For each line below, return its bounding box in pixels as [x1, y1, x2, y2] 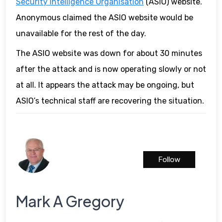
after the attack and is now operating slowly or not [16, 64, 206, 74]
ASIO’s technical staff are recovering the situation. [16, 96, 204, 106]
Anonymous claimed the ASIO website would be [16, 13, 193, 23]
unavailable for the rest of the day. [16, 29, 146, 39]
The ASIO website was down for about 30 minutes [16, 49, 202, 58]
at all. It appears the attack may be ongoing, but [16, 80, 194, 90]
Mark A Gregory [16, 192, 124, 211]
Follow [158, 155, 180, 165]
